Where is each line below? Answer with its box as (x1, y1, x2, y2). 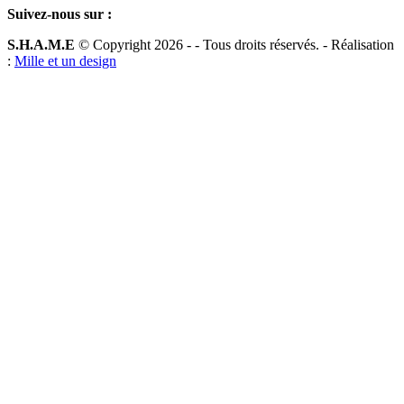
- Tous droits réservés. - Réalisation (195, 36, 394, 52)
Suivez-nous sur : (7, 5, 112, 22)
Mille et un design (14, 52, 116, 69)
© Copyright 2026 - (75, 36, 195, 52)
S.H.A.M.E (7, 36, 75, 52)
